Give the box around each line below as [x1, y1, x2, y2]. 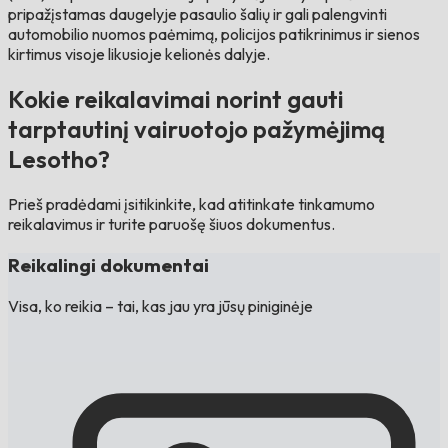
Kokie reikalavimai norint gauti [8, 84, 344, 115]
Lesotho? [8, 144, 110, 175]
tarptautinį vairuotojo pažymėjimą [8, 114, 385, 145]
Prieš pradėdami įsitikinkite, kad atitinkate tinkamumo [8, 194, 375, 215]
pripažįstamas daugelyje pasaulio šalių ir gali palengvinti [8, 4, 387, 25]
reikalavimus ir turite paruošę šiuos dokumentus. [8, 214, 335, 235]
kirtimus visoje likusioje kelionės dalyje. [8, 44, 270, 65]
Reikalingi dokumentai [8, 252, 209, 277]
